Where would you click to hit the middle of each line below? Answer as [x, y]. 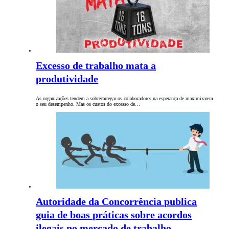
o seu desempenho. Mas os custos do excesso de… [88, 104]
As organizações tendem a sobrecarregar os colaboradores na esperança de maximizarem [125, 99]
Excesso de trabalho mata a [96, 66]
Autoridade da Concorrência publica [117, 202]
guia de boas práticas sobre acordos [114, 215]
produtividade [67, 79]
